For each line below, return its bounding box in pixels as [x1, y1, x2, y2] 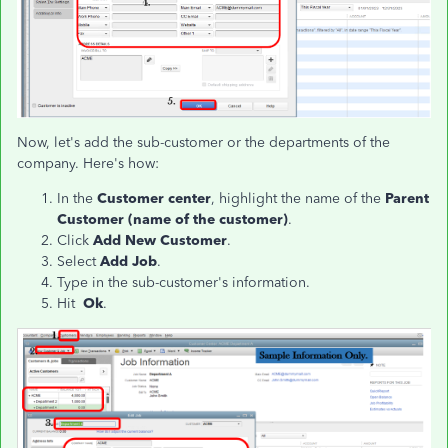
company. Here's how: [17, 154, 159, 172]
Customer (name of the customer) [57, 210, 288, 228]
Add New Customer [93, 231, 227, 249]
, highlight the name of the [211, 189, 385, 207]
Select [57, 252, 100, 270]
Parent [385, 189, 429, 207]
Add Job [100, 252, 157, 270]
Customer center [97, 189, 211, 207]
